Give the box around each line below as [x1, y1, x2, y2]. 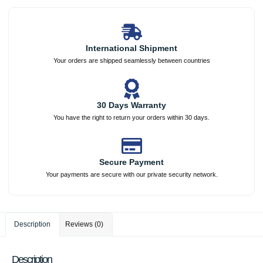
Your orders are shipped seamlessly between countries [53, 57, 210, 65]
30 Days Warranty [97, 100, 166, 110]
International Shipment [86, 43, 177, 53]
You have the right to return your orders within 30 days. [53, 114, 210, 122]
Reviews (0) [65, 220, 104, 228]
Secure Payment [99, 157, 164, 167]
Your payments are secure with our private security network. [45, 171, 218, 178]
